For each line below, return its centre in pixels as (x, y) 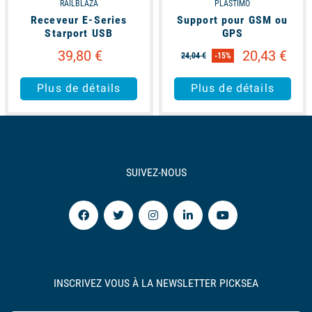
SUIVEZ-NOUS (156, 172)
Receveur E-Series (79, 19)
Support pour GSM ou (232, 19)
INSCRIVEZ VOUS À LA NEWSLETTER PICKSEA (156, 283)
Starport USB (79, 33)
